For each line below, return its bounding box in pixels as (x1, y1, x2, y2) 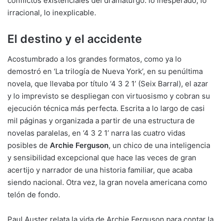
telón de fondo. (7, 189, 60, 199)
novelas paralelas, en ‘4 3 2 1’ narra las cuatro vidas (7, 128, 185, 138)
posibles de (7, 140, 50, 150)
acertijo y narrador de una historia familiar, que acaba (7, 165, 192, 175)
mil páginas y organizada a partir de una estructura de (7, 115, 195, 125)
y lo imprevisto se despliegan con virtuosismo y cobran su (7, 91, 210, 101)
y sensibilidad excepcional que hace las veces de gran (7, 152, 196, 162)
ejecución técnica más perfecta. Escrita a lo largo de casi (7, 103, 205, 113)
